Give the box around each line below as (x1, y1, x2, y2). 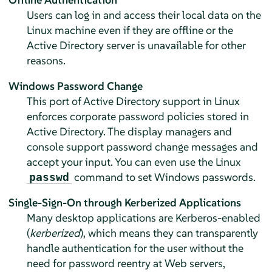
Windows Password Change (8, 78, 143, 93)
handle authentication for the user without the (26, 240, 243, 255)
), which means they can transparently (80, 225, 258, 240)
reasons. (26, 53, 66, 67)
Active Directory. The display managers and (26, 124, 232, 138)
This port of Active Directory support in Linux (26, 93, 240, 108)
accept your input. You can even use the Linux (26, 154, 241, 169)
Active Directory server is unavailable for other (26, 38, 246, 52)
